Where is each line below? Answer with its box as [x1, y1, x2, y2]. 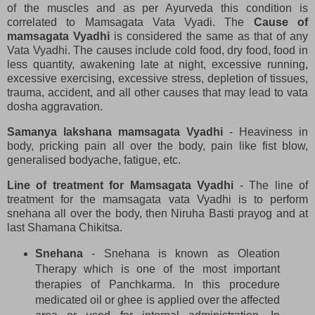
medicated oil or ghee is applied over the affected [34, 293, 281, 306]
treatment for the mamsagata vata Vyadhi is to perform [7, 193, 308, 205]
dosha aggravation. [7, 101, 103, 113]
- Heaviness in [223, 125, 308, 138]
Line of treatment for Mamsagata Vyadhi [7, 179, 234, 191]
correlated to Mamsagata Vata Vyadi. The [7, 16, 254, 29]
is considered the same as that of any [114, 30, 308, 43]
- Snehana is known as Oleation [82, 247, 281, 259]
